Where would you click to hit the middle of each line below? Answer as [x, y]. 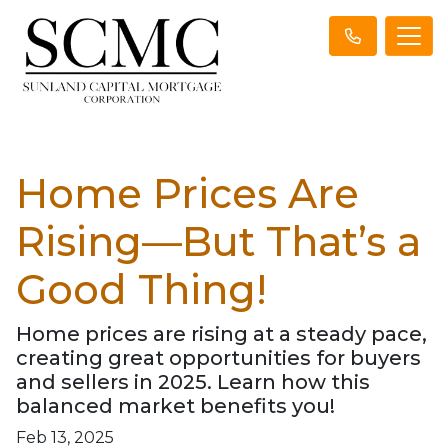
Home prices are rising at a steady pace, [221, 333]
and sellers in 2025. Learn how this [193, 381]
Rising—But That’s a [218, 241]
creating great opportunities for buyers [218, 357]
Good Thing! [141, 289]
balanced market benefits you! [175, 405]
